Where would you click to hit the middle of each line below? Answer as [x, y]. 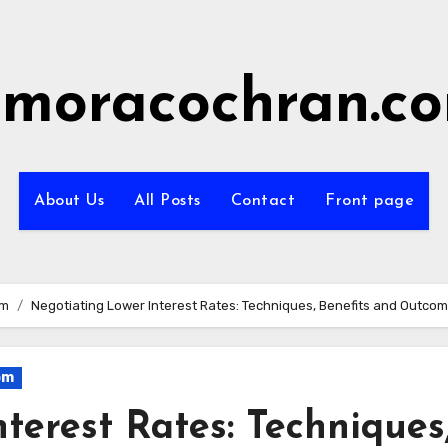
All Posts [167, 201]
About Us [69, 201]
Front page [369, 201]
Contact [262, 201]
